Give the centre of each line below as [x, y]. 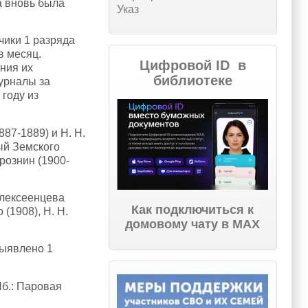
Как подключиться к [193, 210]
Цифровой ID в [192, 66]
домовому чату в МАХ [193, 224]
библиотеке [192, 81]
